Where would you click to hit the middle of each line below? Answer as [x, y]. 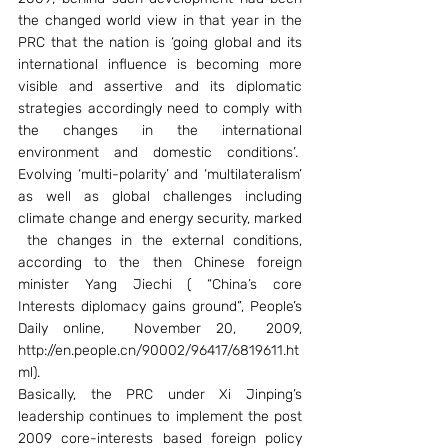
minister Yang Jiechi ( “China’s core [160, 284]
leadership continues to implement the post [160, 416]
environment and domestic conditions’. [160, 152]
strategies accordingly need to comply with [160, 108]
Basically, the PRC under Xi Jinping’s [160, 394]
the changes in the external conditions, [160, 240]
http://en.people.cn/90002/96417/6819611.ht [158, 350]
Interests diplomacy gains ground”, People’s [160, 306]
